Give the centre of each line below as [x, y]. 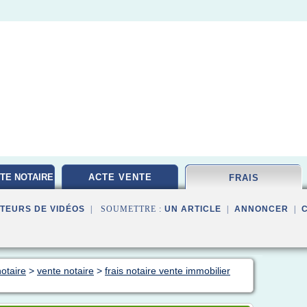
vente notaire [65, 271]
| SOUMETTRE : [125, 209]
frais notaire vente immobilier [168, 271]
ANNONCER [261, 209]
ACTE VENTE [120, 177]
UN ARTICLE [193, 209]
